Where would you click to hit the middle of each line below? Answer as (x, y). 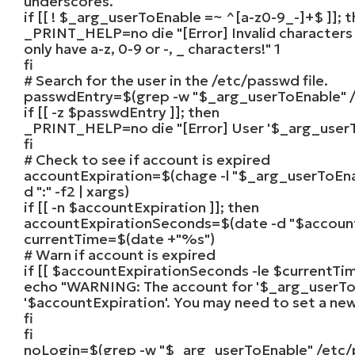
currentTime (66, 239)
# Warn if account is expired (120, 254)
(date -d (260, 223)
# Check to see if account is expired (147, 159)
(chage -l (202, 175)
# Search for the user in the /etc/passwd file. (176, 80)
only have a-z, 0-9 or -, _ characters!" (148, 48)
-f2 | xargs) (91, 191)
